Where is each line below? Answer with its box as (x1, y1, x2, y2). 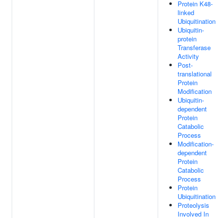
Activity (178, 52, 199, 61)
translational (178, 69, 212, 78)
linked (178, 8, 194, 17)
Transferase (178, 43, 211, 52)
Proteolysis (178, 200, 209, 210)
